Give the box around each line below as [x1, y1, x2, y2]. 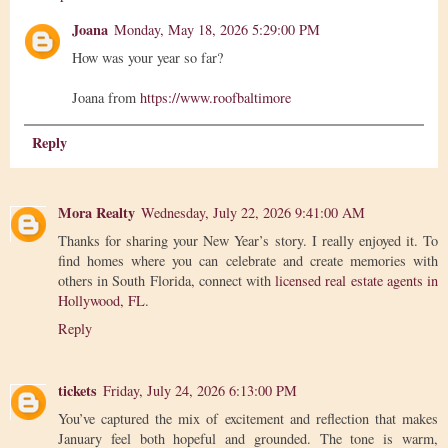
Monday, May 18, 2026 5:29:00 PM [114, 20, 321, 40]
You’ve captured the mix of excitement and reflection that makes [58, 409, 438, 429]
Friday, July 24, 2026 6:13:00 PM [103, 381, 297, 401]
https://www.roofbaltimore [140, 88, 292, 108]
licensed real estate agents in [275, 271, 439, 291]
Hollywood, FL [58, 291, 145, 311]
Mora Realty [58, 202, 135, 224]
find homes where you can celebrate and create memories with [58, 251, 438, 271]
